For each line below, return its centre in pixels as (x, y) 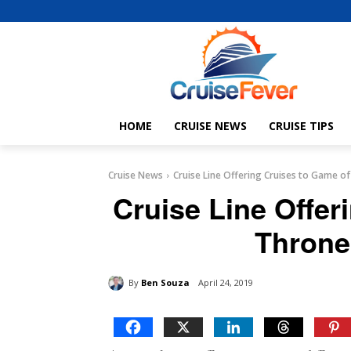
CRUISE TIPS (301, 126)
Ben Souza (165, 282)
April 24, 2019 (226, 283)
